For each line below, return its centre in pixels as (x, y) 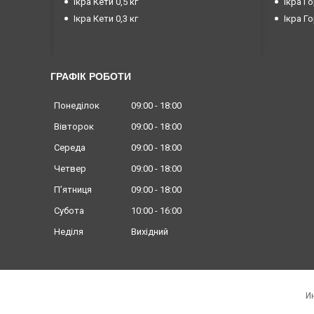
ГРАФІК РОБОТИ (91, 77)
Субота (69, 211)
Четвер (70, 169)
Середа (70, 148)
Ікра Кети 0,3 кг (106, 19)
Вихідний (150, 232)
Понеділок (77, 106)
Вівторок (74, 127)
